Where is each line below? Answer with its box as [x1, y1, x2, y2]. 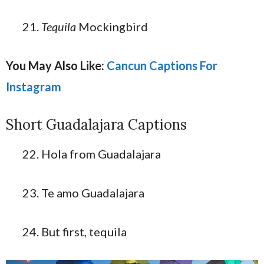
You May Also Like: [6, 58, 107, 72]
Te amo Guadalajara [41, 186, 144, 200]
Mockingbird [78, 19, 148, 34]
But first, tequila [41, 225, 127, 239]
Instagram [6, 80, 61, 94]
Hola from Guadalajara [41, 147, 161, 161]
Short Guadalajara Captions [6, 115, 187, 134]
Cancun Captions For [107, 58, 217, 72]
